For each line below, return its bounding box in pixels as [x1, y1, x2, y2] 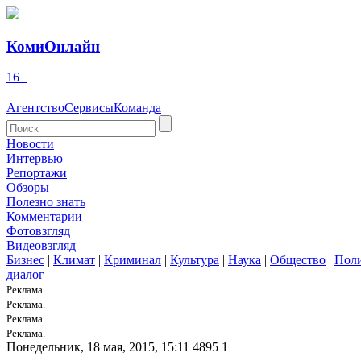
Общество [270, 253, 326, 268]
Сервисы [64, 101, 114, 115]
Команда [114, 101, 161, 115]
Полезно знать [6, 195, 85, 210]
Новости [6, 137, 54, 151]
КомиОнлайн [6, 37, 100, 55]
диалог [6, 268, 44, 282]
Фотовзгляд [6, 224, 70, 239]
